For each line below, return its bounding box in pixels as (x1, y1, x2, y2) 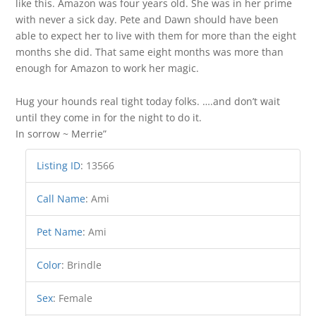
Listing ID (37, 159, 81, 172)
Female (59, 291, 93, 305)
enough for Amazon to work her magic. (16, 61, 200, 75)
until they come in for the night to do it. (16, 111, 202, 124)
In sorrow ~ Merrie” (16, 127, 107, 140)
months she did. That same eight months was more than (16, 45, 284, 59)
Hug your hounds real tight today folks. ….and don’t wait (16, 95, 281, 108)
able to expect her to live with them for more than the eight (16, 29, 297, 42)
